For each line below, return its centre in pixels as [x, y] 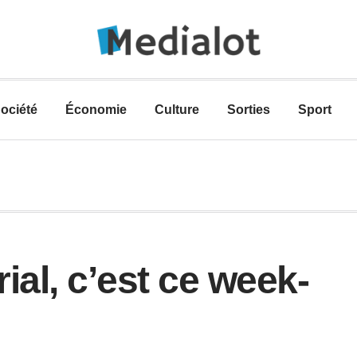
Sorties [249, 110]
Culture [177, 110]
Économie [96, 110]
